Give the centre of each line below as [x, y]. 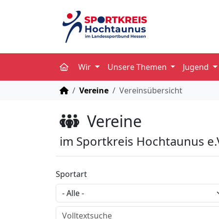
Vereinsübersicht [151, 90]
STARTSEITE [89, 90]
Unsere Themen [138, 67]
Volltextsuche [80, 211]
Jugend [197, 67]
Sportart [71, 174]
